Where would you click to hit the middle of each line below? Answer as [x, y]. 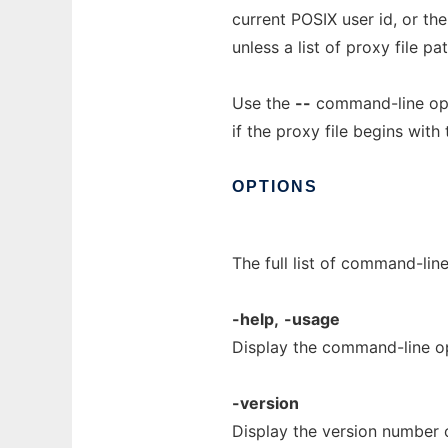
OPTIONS [275, 186]
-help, [255, 319]
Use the [263, 103]
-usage [312, 319]
